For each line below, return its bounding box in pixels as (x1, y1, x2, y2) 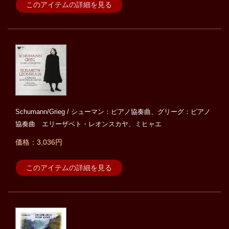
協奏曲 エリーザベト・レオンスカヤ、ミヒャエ (15, 120, 162, 128)
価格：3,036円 (15, 138, 62, 147)
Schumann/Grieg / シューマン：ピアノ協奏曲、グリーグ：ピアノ (15, 108, 211, 116)
